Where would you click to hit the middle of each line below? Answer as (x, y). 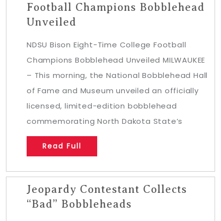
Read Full (62, 146)
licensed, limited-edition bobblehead (102, 106)
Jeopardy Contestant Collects (107, 189)
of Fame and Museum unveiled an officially (113, 91)
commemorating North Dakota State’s (105, 121)
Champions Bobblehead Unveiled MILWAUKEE (116, 60)
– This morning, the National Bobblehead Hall (117, 75)
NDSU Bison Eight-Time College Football (107, 45)
